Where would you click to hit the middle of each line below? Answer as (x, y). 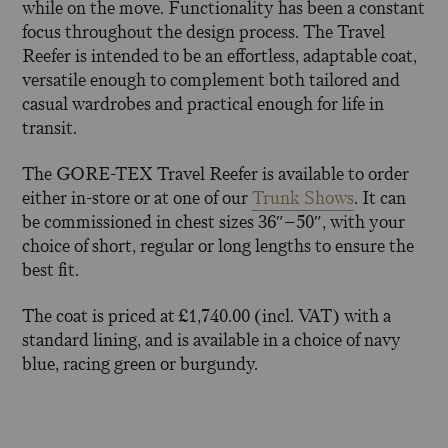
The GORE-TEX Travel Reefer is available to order (216, 173)
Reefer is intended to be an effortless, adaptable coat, (220, 56)
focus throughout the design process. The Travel (204, 32)
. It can (380, 197)
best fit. (51, 269)
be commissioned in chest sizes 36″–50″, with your (214, 221)
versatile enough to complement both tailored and (211, 80)
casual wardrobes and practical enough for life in (203, 104)
